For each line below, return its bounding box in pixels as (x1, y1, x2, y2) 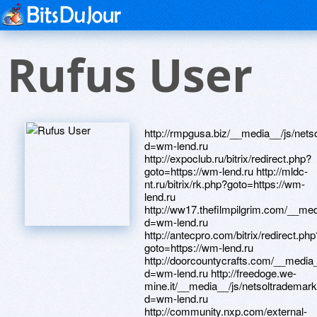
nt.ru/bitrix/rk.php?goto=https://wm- (144, 176, 305, 191)
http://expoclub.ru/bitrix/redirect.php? (144, 151, 311, 166)
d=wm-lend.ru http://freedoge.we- (144, 265, 296, 280)
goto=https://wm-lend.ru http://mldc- (144, 163, 308, 178)
